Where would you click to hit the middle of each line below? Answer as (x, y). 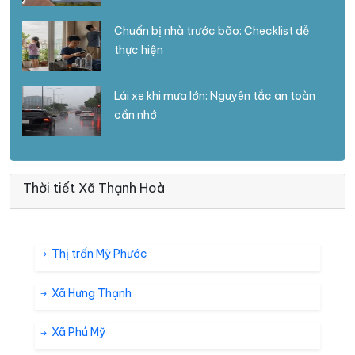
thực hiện (139, 50)
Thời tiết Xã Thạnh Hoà (94, 187)
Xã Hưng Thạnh (90, 293)
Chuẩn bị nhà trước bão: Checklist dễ (212, 31)
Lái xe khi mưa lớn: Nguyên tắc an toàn (215, 95)
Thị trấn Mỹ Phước (98, 253)
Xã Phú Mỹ (77, 332)
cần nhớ (136, 115)
